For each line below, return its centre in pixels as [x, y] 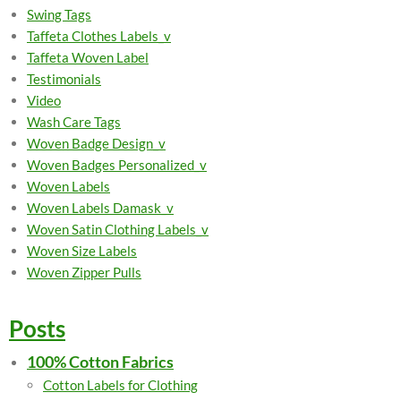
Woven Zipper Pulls [84, 272]
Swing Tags [59, 14]
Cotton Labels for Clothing [120, 385]
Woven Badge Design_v [96, 143]
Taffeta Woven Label [88, 57]
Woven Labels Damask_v [100, 208]
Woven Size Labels [82, 251]
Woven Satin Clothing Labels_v [118, 229]
